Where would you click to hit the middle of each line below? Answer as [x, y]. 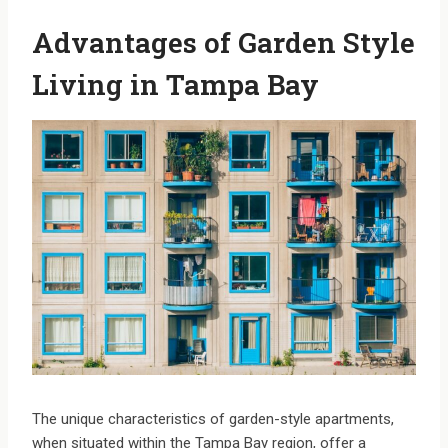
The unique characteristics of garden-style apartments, [213, 419]
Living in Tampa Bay [175, 85]
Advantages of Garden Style [223, 43]
